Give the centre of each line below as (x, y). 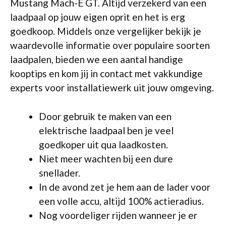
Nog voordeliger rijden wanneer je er (118, 215)
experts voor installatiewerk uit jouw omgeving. (112, 88)
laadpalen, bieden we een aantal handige (97, 59)
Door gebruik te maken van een (105, 116)
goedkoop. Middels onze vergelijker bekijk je (106, 31)
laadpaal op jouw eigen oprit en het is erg (98, 17)
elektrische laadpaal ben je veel (106, 130)
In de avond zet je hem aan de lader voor (125, 187)
